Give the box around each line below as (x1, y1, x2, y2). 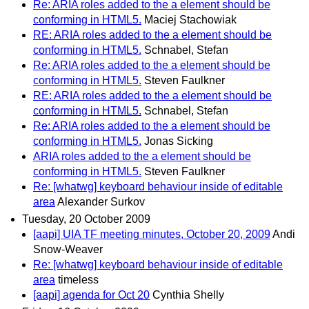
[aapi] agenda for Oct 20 (33, 288, 150, 301)
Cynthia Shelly (152, 288, 224, 301)
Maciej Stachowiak (144, 13, 237, 26)
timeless (58, 273, 99, 286)
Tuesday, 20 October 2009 (22, 212, 150, 225)
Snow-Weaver (33, 243, 103, 255)
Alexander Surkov (57, 195, 145, 208)
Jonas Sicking (144, 134, 213, 147)
